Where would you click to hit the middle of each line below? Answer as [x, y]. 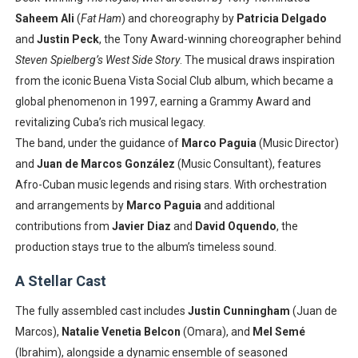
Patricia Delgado [281, 18]
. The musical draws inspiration [257, 60]
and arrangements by [70, 205]
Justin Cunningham [239, 311]
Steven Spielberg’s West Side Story [97, 60]
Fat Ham [101, 18]
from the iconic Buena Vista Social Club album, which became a [174, 81]
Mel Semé [278, 332]
